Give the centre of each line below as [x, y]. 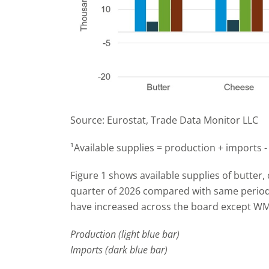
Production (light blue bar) [125, 234]
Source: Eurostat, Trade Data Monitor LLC [164, 120]
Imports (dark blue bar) [119, 250]
